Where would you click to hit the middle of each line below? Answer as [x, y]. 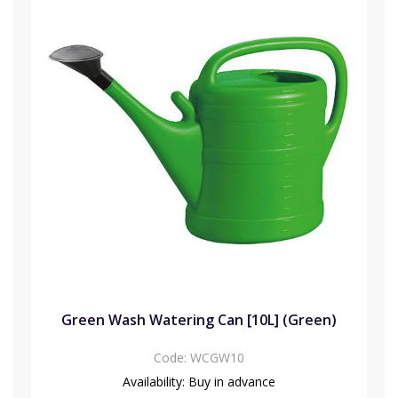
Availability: [154, 381]
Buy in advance [230, 381]
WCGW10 [217, 357]
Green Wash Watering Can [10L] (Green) [199, 319]
